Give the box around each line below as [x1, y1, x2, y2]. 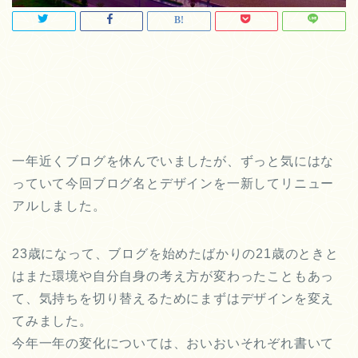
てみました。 [12, 314, 93, 328]
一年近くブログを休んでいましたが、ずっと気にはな [12, 154, 335, 169]
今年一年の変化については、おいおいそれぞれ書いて [12, 336, 335, 351]
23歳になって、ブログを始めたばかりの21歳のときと [12, 247, 339, 261]
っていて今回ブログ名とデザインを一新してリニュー [12, 177, 335, 191]
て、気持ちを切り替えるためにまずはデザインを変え [12, 292, 335, 306]
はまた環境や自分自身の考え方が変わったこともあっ [12, 269, 335, 284]
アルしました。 [12, 199, 106, 213]
